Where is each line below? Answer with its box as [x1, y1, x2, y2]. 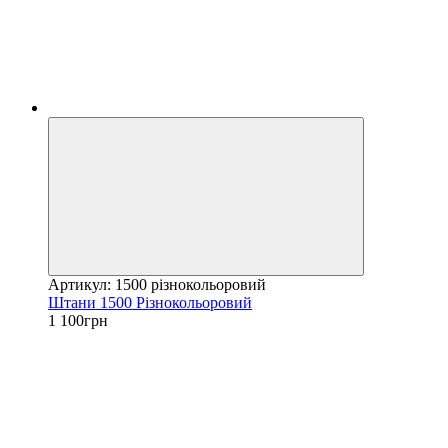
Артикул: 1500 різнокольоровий [48, 275, 266, 293]
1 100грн [48, 311, 108, 329]
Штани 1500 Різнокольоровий [48, 293, 252, 311]
